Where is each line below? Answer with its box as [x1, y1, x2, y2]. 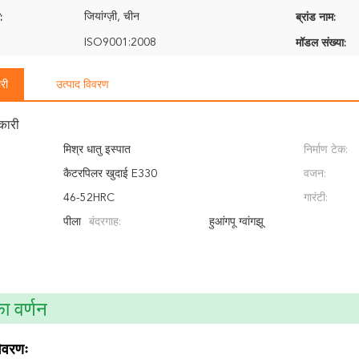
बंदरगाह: [89, 216, 121, 228]
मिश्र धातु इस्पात [63, 144, 131, 155]
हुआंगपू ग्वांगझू [209, 216, 264, 228]
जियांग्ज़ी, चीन [84, 11, 139, 22]
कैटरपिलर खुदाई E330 [63, 168, 157, 179]
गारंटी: [304, 192, 328, 204]
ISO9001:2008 [84, 37, 156, 48]
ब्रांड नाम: [296, 12, 336, 23]
